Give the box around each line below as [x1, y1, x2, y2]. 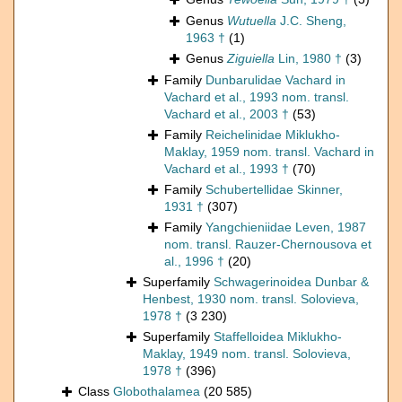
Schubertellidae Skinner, [205, 182, 343, 197]
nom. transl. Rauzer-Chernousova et [164, 237, 371, 252]
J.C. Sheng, [276, 13, 346, 29]
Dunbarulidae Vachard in [205, 73, 345, 88]
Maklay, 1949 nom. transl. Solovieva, [143, 346, 351, 362]
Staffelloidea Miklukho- [214, 329, 342, 345]
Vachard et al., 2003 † [164, 107, 289, 122]
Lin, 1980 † [275, 51, 342, 66]
